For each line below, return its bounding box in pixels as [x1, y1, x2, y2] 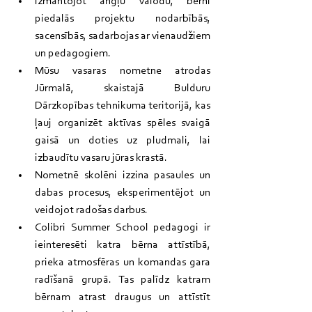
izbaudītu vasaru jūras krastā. [35, 152, 167, 164]
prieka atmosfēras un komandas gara [35, 256, 210, 268]
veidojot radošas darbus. [35, 204, 148, 216]
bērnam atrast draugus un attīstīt [35, 291, 210, 303]
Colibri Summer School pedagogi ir [35, 221, 210, 233]
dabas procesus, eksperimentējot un [35, 187, 210, 198]
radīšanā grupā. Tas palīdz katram [35, 274, 210, 286]
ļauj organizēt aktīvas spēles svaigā [35, 117, 210, 129]
